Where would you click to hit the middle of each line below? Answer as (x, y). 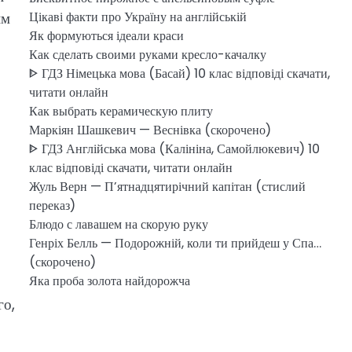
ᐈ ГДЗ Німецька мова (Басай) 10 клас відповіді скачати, (179, 73)
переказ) (52, 205)
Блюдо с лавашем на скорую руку (118, 224)
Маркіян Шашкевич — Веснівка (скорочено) (150, 130)
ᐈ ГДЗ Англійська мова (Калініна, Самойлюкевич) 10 (174, 149)
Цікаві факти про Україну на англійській (137, 17)
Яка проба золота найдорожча (109, 281)
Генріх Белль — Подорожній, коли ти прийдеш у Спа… (175, 243)
